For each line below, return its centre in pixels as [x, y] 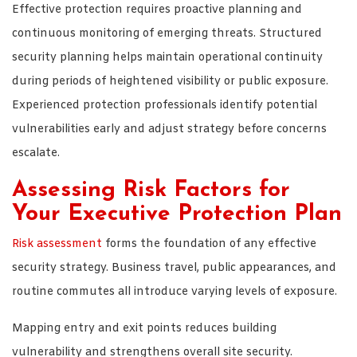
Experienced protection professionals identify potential [165, 105]
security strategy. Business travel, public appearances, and [174, 268]
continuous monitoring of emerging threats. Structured [167, 33]
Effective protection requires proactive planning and [157, 10]
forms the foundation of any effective [209, 244]
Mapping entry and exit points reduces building [144, 328]
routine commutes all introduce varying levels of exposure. [175, 292]
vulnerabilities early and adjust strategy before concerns [169, 129]
